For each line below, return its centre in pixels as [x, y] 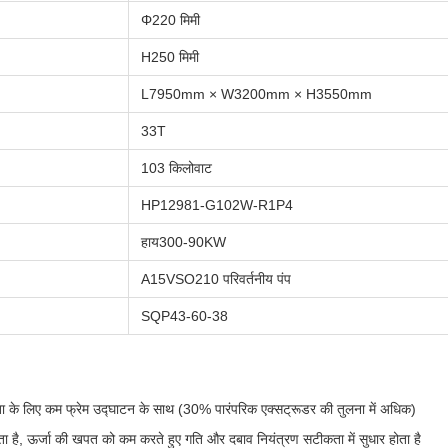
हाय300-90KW [183, 242]
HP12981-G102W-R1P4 [217, 205]
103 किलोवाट [176, 168]
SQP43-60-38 [184, 316]
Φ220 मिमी [170, 20]
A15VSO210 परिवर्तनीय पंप [216, 279]
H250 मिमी [170, 57]
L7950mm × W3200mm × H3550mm [256, 94]
